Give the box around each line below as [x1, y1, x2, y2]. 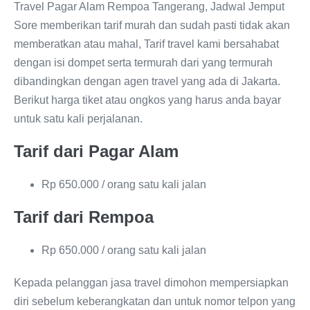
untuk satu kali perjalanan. [14, 113, 143, 125]
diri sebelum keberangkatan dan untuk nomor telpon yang [14, 295, 295, 307]
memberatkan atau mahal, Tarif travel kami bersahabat [14, 38, 279, 50]
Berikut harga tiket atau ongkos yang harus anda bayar [14, 94, 281, 106]
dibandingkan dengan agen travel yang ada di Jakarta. [14, 75, 280, 87]
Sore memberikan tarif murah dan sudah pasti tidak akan [14, 19, 290, 31]
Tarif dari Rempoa [14, 208, 154, 226]
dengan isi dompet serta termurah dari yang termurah [14, 57, 273, 69]
